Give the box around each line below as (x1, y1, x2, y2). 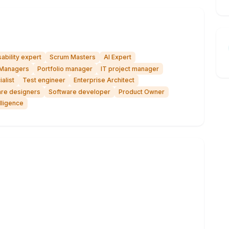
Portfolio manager (37, 64, 93, 73)
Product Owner (119, 87, 165, 96)
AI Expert (104, 53, 131, 61)
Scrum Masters (50, 53, 96, 61)
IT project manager (101, 64, 159, 73)
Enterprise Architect (74, 76, 134, 84)
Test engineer (22, 76, 65, 84)
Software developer (49, 87, 110, 96)
